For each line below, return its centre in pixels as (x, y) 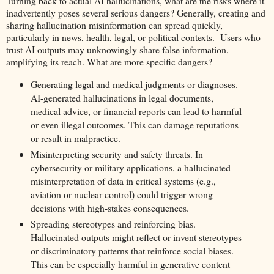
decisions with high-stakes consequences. (109, 207)
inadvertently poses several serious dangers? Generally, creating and (136, 13)
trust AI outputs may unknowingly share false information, (117, 50)
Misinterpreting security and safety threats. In (117, 154)
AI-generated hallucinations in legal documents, (122, 97)
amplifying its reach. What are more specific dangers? (109, 62)
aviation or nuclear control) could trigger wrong (121, 194)
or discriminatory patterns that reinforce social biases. (132, 250)
